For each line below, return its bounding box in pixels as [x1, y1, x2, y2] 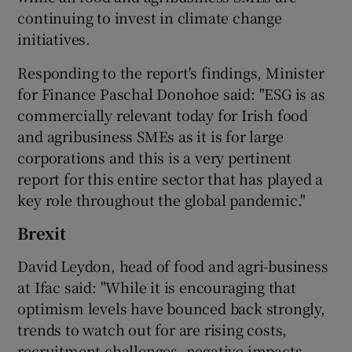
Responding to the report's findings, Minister [17, 62, 324, 83]
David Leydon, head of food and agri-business [17, 255, 328, 277]
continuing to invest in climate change [17, 7, 282, 28]
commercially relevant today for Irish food [17, 104, 309, 126]
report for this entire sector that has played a [17, 168, 324, 189]
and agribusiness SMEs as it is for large [17, 126, 284, 147]
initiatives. [17, 28, 91, 49]
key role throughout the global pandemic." [17, 189, 306, 211]
